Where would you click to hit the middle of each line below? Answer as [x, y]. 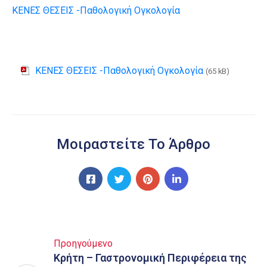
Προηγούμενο [83, 243]
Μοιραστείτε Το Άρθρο [133, 144]
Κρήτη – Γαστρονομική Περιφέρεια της [150, 258]
